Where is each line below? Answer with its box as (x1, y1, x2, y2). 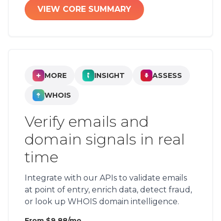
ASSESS (152, 71, 182, 80)
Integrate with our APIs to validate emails (25, 173, 187, 183)
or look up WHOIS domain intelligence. (25, 197, 179, 206)
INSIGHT (94, 71, 125, 80)
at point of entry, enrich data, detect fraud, (25, 185, 192, 194)
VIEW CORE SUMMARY (37, 4, 131, 14)
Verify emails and (25, 112, 149, 131)
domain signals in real (25, 130, 185, 148)
